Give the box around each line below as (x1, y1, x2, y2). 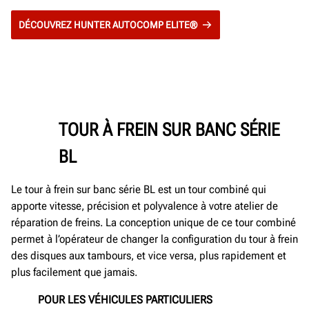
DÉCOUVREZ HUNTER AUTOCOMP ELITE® (18, 19, 197, 30)
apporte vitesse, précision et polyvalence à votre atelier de (11, 199, 278, 212)
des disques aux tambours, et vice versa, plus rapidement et (11, 248, 286, 262)
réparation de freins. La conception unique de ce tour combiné (11, 215, 296, 229)
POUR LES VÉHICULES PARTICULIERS (38, 293, 212, 307)
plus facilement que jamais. (11, 265, 137, 279)
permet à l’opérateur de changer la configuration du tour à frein (11, 232, 298, 246)
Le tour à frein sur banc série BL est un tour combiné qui (11, 182, 266, 196)
